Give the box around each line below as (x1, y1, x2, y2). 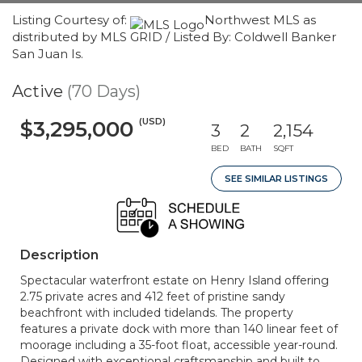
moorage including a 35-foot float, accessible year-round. (20, 338, 338, 352)
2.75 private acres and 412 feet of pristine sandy (20, 289, 285, 304)
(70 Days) (67, 82, 141, 101)
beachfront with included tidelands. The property (20, 305, 293, 320)
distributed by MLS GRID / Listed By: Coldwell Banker (12, 29, 336, 44)
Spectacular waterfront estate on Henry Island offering (20, 273, 329, 288)
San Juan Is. (12, 46, 83, 61)
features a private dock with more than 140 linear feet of (20, 322, 338, 336)
